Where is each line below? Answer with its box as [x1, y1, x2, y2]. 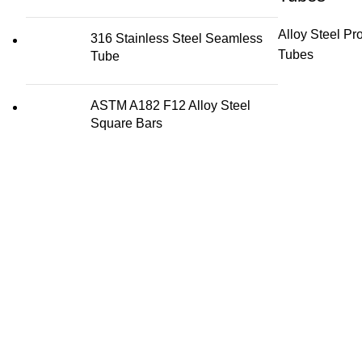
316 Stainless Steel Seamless [90, 32, 263, 46]
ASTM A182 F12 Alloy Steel [90, 99, 250, 113]
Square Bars [90, 116, 162, 131]
